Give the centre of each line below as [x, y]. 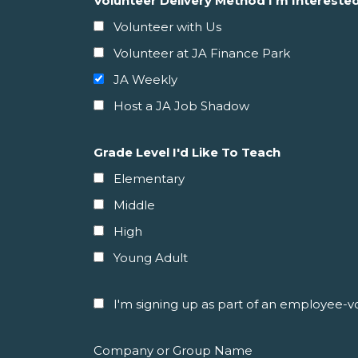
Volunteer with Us [167, 27]
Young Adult [151, 258]
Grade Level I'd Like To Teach [187, 152]
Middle [134, 205]
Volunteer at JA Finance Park [202, 53]
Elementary [149, 179]
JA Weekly [145, 80]
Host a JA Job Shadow [181, 106]
